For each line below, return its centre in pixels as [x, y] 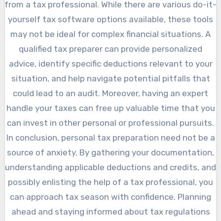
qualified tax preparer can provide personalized [110, 49]
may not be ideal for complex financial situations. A [110, 34]
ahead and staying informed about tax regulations [110, 212]
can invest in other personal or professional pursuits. [110, 123]
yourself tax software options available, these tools [110, 19]
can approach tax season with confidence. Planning [110, 197]
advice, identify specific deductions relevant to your [110, 64]
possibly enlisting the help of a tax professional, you [110, 182]
